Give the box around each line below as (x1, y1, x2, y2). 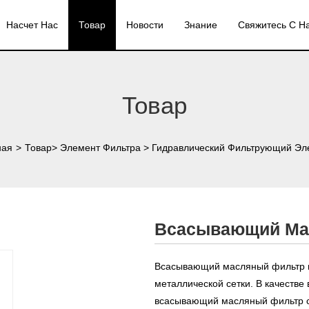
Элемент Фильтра (59, 142, 141, 153)
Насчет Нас (6, 19, 58, 30)
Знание (184, 19, 217, 30)
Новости (126, 19, 163, 30)
